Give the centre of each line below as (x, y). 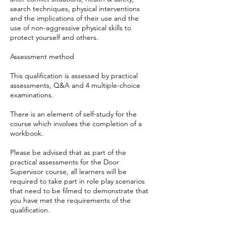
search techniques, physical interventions (75, 8)
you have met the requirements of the (70, 200)
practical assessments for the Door (65, 162)
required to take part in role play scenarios (77, 181)
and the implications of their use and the (74, 18)
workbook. (27, 133)
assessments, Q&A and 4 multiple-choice (75, 85)
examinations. (32, 95)
